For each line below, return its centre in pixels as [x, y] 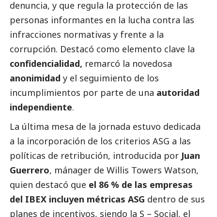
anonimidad [35, 78]
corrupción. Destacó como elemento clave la [102, 49]
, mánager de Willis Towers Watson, [124, 170]
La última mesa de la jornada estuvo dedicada [105, 127]
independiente [41, 107]
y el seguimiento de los [110, 78]
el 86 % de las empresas [141, 185]
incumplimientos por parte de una [83, 93]
